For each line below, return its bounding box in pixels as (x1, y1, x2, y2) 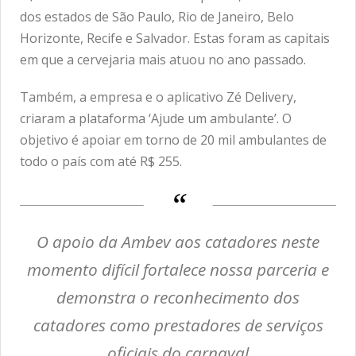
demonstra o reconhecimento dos (56, 285, 300, 308)
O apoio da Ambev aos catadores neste (37, 230, 319, 253)
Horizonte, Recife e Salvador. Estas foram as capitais (20, 29, 330, 47)
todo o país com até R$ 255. (20, 153, 182, 170)
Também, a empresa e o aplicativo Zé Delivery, (20, 88, 296, 106)
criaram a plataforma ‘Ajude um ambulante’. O (20, 110, 292, 127)
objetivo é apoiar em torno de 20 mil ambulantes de (20, 131, 327, 149)
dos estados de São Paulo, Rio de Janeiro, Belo (20, 8, 294, 25)
